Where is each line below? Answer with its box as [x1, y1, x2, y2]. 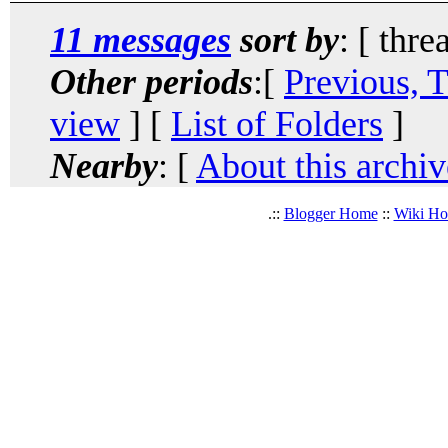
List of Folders [171, 103, 383, 144]
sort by [231, 19, 339, 60]
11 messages [50, 19, 231, 60]
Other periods [50, 61, 253, 102]
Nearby [50, 145, 158, 186]
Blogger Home [283, 204, 378, 222]
